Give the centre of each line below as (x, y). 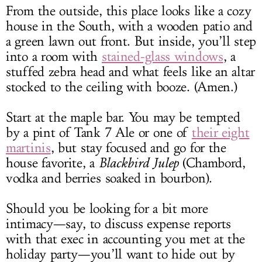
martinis (28, 148)
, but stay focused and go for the (138, 148)
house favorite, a (52, 163)
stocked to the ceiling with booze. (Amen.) (122, 87)
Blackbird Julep (139, 163)
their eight (220, 133)
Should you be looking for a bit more (107, 209)
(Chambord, (212, 163)
